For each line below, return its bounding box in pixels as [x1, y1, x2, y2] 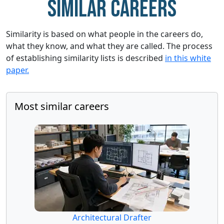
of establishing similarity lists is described [6, 52, 165, 63]
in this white [165, 52, 211, 63]
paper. [6, 64, 29, 75]
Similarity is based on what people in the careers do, [6, 28, 203, 39]
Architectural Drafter [72, 211, 151, 223]
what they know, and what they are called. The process [6, 40, 212, 51]
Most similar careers [14, 99, 109, 113]
